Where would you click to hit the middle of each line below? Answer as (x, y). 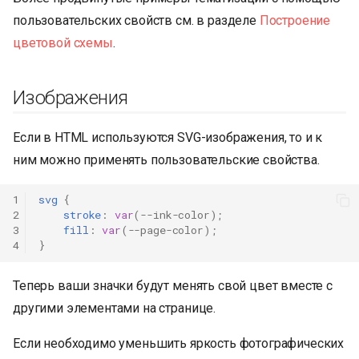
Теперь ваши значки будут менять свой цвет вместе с (173, 285)
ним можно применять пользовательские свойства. (166, 159)
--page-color (165, 230)
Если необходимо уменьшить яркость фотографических (179, 343)
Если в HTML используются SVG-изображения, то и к (168, 137)
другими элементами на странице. (115, 308)
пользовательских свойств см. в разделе (136, 20)
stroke (83, 215)
